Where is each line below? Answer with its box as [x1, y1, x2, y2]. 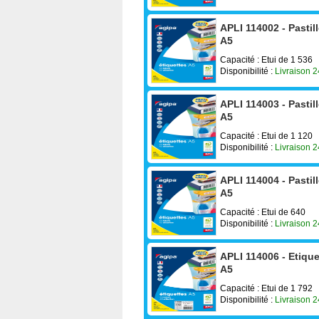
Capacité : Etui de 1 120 [220, 130, 313, 141]
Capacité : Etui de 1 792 [220, 283, 313, 293]
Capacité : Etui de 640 [220, 206, 305, 217]
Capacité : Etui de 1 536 [220, 54, 313, 65]
